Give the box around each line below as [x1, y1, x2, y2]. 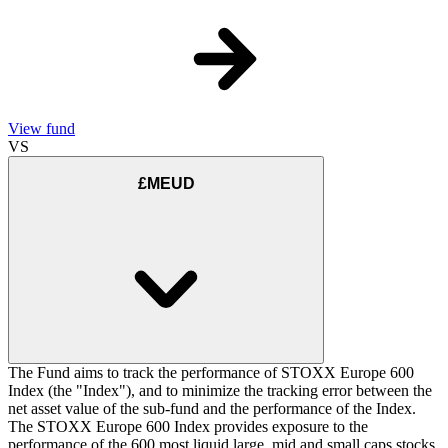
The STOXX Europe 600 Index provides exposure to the [8, 418, 368, 436]
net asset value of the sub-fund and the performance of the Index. [8, 400, 416, 418]
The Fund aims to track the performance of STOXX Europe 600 [8, 364, 414, 382]
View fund [8, 120, 75, 138]
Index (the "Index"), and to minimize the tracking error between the [8, 382, 432, 400]
